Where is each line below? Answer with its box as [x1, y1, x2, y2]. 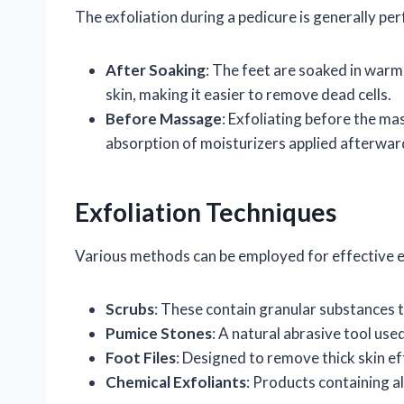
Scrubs [106, 298, 154, 318]
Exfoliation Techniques [75, 196, 336, 227]
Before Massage [106, 108, 222, 128]
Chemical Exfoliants [106, 372, 246, 391]
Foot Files [106, 347, 176, 367]
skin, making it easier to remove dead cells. [106, 84, 391, 104]
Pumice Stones [106, 323, 212, 343]
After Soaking [106, 60, 206, 79]
